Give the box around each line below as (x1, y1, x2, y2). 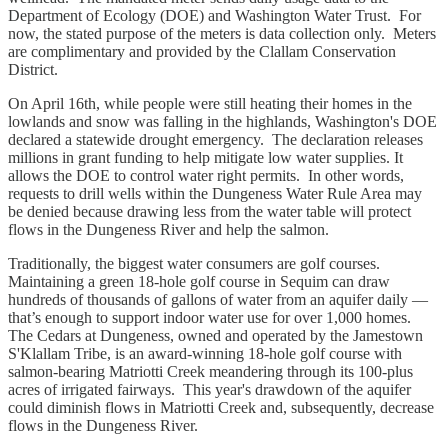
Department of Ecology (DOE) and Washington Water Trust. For (8, 6, 421, 24)
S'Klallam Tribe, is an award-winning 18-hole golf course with (8, 344, 402, 362)
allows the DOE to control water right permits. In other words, (8, 166, 404, 184)
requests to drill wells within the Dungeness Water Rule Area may (8, 184, 422, 202)
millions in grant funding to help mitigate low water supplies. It (8, 148, 403, 166)
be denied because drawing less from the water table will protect (8, 202, 411, 220)
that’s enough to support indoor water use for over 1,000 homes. (8, 308, 415, 326)
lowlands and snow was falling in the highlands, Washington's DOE (8, 112, 437, 130)
